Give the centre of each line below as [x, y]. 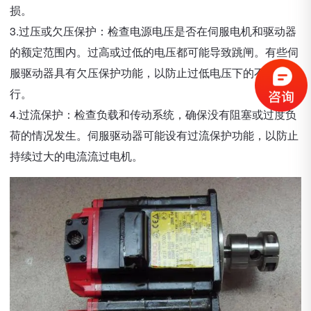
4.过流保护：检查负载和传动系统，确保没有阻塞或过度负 [153, 114]
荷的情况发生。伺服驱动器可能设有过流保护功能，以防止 [154, 135]
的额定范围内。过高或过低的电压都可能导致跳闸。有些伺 [154, 52]
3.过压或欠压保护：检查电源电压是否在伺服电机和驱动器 [153, 31]
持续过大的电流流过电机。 [76, 156]
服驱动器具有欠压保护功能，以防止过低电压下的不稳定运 [154, 73]
